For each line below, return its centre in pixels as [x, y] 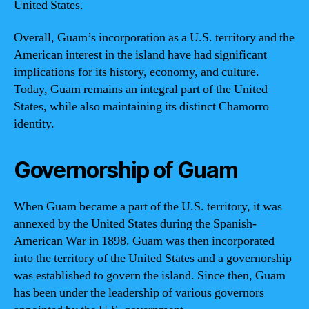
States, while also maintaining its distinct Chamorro [141, 107]
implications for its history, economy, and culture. [137, 72]
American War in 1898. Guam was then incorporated [144, 241]
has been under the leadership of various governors [139, 293]
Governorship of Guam [126, 170]
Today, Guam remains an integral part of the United [141, 89]
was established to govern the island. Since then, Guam [150, 276]
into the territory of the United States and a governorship [153, 258]
